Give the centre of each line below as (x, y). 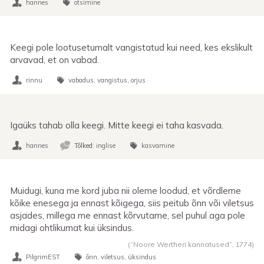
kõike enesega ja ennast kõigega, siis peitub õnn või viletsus (132, 203)
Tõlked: (85, 145)
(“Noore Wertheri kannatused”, (181, 244)
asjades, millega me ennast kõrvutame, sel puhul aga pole (128, 215)
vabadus (81, 80)
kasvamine (158, 145)
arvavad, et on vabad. (55, 60)
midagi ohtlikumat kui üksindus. (72, 227)
